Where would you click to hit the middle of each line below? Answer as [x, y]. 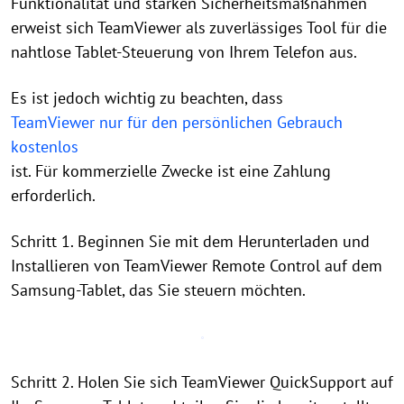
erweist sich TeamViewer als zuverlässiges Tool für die [199, 28]
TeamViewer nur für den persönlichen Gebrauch [177, 122]
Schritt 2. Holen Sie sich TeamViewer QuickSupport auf [202, 382]
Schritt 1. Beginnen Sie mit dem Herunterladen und [190, 241]
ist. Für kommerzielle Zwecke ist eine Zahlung [171, 171]
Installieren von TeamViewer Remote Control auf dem [197, 266]
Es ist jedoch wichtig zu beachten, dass [147, 98]
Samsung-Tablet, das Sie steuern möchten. [158, 290]
